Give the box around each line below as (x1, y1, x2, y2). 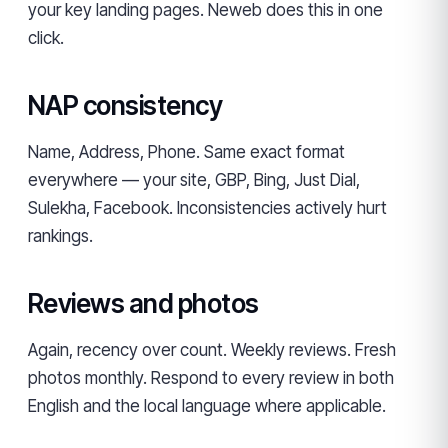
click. (28, 28, 64, 48)
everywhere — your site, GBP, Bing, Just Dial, (28, 170, 360, 190)
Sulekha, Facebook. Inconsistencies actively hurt (28, 198, 387, 218)
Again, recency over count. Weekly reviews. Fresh (28, 340, 396, 360)
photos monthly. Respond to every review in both (28, 368, 394, 388)
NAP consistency (28, 90, 223, 121)
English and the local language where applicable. (28, 396, 386, 416)
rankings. (28, 226, 93, 246)
